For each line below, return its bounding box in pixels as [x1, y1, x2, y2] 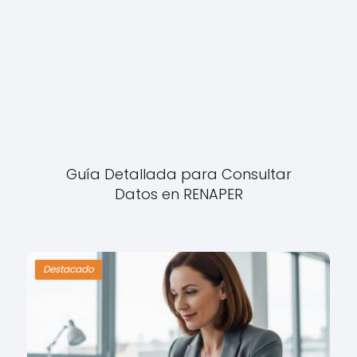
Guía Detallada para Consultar [65, 163, 292, 184]
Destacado [43, 262, 95, 277]
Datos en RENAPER [114, 183, 243, 204]
